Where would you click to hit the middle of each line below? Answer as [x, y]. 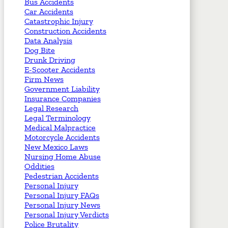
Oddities [39, 166]
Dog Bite [40, 50]
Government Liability [62, 89]
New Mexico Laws [56, 147]
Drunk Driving [50, 60]
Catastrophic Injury [59, 21]
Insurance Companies [63, 99]
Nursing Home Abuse [63, 157]
